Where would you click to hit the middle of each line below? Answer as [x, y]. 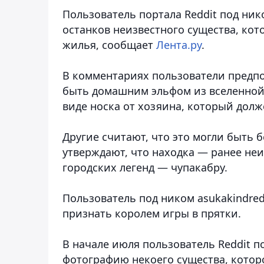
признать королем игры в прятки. [152, 213]
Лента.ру [179, 44]
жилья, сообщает [109, 44]
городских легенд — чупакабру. [145, 167]
